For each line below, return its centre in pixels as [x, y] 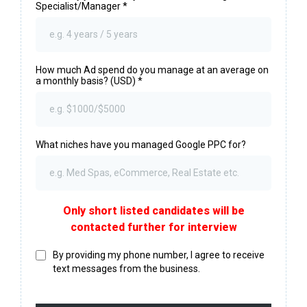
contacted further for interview [153, 227]
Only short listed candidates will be [153, 210]
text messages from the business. [126, 268]
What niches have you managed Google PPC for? [141, 144]
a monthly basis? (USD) [87, 81]
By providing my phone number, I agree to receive [159, 255]
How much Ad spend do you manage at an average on [152, 70]
